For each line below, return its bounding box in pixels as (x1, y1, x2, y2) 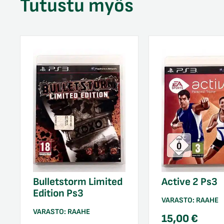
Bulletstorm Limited (33, 175, 122, 188)
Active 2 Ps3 (161, 175, 217, 188)
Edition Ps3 (33, 186, 83, 199)
